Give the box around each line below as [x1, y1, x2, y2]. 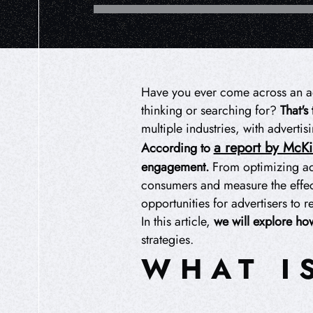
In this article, [140, 212, 214, 231]
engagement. [140, 158, 209, 176]
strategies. [140, 231, 194, 249]
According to [140, 139, 214, 157]
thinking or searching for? [140, 101, 280, 119]
